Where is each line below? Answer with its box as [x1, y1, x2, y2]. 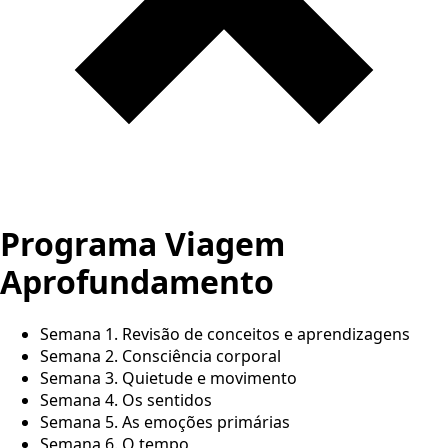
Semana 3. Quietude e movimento [40, 366, 297, 389]
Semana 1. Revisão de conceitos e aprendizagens [40, 322, 410, 345]
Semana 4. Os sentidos [40, 388, 212, 411]
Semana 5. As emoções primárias [40, 410, 290, 433]
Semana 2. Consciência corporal [40, 344, 281, 367]
